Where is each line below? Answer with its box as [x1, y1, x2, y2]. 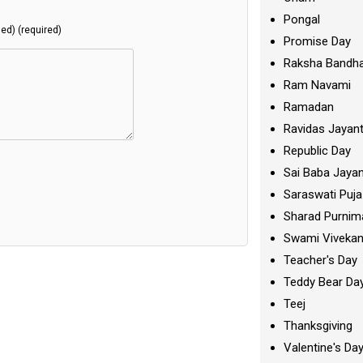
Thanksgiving [284, 318, 353, 333]
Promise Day [284, 34, 352, 49]
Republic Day [284, 143, 352, 158]
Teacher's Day [284, 253, 358, 267]
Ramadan [284, 100, 335, 114]
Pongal [284, 12, 321, 27]
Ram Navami [284, 78, 352, 92]
